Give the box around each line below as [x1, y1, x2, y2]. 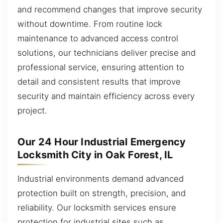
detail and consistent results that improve [17, 76, 181, 87]
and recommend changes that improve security [17, 4, 202, 14]
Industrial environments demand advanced [17, 173, 184, 184]
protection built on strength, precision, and [17, 188, 186, 198]
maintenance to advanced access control [17, 33, 178, 43]
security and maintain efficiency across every [17, 91, 195, 101]
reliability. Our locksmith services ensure [17, 202, 176, 213]
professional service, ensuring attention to [17, 62, 184, 72]
